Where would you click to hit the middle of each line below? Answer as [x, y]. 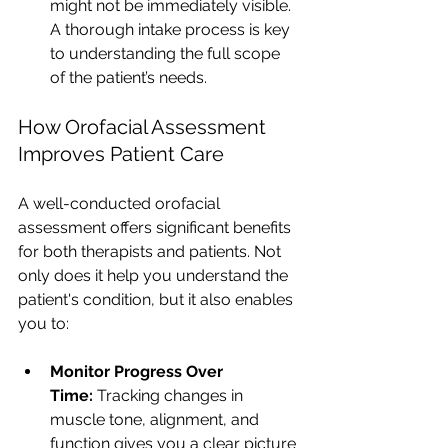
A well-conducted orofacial [121, 204]
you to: [43, 324]
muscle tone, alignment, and [156, 420]
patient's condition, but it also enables [157, 300]
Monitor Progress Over [138, 372]
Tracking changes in [170, 396]
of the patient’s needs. [128, 78]
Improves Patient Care [121, 154]
